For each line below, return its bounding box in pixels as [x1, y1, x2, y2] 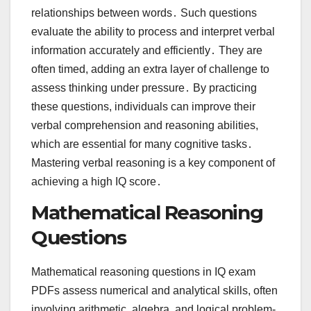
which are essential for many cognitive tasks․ [31, 138, 253, 151]
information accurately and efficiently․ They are [31, 44, 262, 57]
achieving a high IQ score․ [31, 176, 162, 188]
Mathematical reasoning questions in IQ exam [31, 265, 255, 278]
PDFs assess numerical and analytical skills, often [31, 284, 278, 296]
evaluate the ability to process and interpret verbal [31, 26, 275, 38]
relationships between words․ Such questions [31, 7, 257, 19]
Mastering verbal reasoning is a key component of [31, 157, 275, 169]
